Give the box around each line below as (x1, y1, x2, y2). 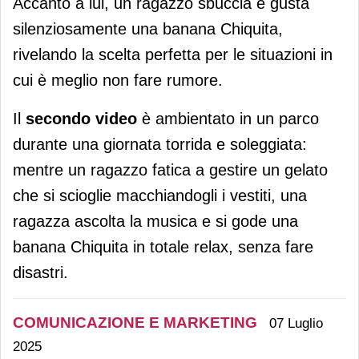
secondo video (26, 110, 137, 128)
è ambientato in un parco (137, 110, 319, 128)
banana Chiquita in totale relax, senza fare (13, 238, 313, 256)
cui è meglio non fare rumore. (13, 71, 223, 90)
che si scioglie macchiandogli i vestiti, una (13, 187, 307, 205)
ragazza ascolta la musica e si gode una (13, 212, 298, 231)
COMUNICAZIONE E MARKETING (13, 314, 257, 332)
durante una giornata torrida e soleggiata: (13, 135, 307, 154)
